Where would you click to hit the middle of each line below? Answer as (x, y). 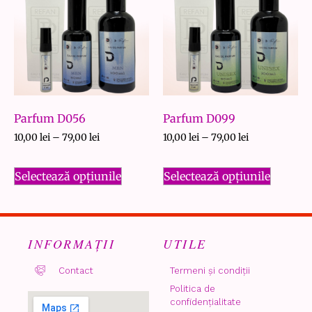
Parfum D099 (199, 118)
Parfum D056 (50, 118)
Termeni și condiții (210, 270)
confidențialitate (205, 302)
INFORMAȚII (71, 243)
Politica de (193, 288)
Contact (76, 270)
